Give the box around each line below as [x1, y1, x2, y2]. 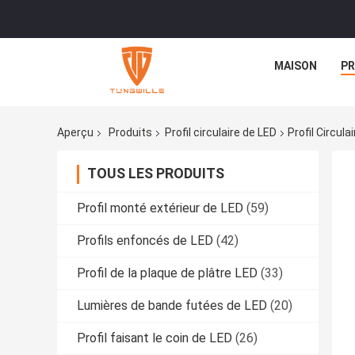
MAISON [274, 59, 317, 72]
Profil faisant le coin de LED [77, 330, 232, 346]
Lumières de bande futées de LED [77, 298, 267, 314]
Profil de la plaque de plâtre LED [77, 265, 258, 281]
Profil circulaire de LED [165, 126, 277, 139]
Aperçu [57, 126, 94, 139]
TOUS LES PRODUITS [87, 165, 224, 182]
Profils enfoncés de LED [77, 233, 213, 249]
